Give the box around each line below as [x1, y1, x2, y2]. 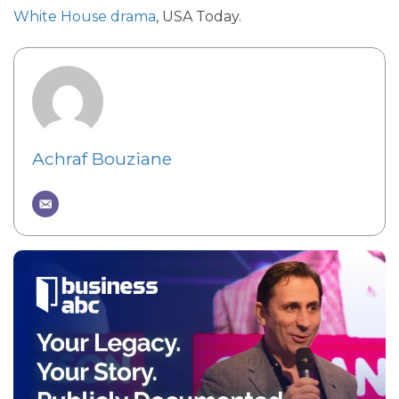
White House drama [13, 8, 156, 25]
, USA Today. [156, 8, 241, 25]
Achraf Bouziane [32, 148, 172, 169]
